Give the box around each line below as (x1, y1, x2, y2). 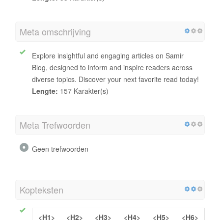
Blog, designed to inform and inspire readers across (32, 62, 192, 72)
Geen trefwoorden (32, 143, 88, 154)
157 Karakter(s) (58, 85, 109, 96)
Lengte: (32, 85, 58, 96)
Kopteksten (20, 183, 63, 196)
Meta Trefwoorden (20, 118, 90, 131)
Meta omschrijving (20, 25, 91, 38)
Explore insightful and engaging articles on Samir (32, 50, 184, 60)
